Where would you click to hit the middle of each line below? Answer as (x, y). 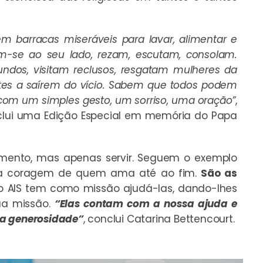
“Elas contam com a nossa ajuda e (146, 203)
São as (219, 173)
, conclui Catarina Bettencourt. (159, 219)
